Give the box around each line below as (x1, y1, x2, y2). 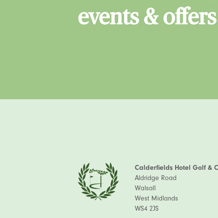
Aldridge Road (135, 174, 177, 182)
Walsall (135, 184, 156, 192)
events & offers (78, 6, 216, 29)
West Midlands (135, 194, 178, 202)
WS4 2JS (135, 204, 159, 213)
